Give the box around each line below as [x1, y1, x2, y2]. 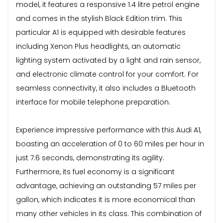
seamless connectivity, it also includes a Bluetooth [16, 83, 196, 93]
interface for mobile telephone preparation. [16, 97, 170, 107]
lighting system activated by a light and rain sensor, [16, 55, 201, 65]
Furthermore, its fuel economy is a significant [16, 166, 175, 177]
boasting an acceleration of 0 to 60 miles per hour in [16, 138, 204, 149]
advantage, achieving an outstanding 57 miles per [16, 180, 196, 191]
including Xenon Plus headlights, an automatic [16, 41, 181, 51]
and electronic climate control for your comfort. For [16, 69, 199, 79]
